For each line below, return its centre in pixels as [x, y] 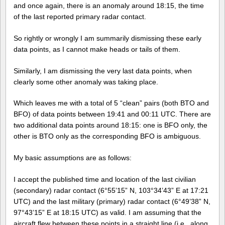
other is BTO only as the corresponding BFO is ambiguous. [107, 136]
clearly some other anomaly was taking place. [86, 82]
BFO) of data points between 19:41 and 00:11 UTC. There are [112, 114]
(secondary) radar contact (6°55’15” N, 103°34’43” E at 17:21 [111, 191]
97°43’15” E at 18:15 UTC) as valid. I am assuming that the [107, 213]
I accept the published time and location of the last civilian [105, 180]
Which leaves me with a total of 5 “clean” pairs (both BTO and [111, 103]
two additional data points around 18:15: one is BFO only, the [110, 125]
